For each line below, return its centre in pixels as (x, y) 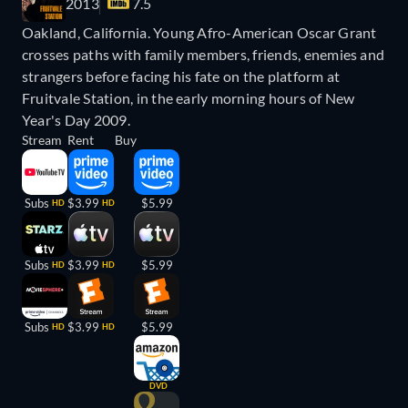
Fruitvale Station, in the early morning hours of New (189, 98)
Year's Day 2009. (76, 120)
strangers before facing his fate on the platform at (181, 76)
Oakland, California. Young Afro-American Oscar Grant (199, 33)
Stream (42, 140)
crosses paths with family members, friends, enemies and (204, 55)
